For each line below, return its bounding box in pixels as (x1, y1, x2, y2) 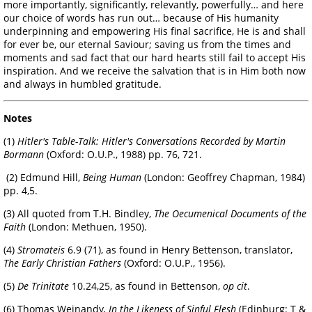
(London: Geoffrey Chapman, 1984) (141, 170, 305, 184)
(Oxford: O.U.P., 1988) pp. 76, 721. (44, 147, 202, 161)
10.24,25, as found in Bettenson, (69, 279, 223, 292)
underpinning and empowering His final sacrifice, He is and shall (3, 24, 306, 38)
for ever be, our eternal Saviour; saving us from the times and (3, 37, 291, 51)
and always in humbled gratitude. (3, 77, 162, 91)
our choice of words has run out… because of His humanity (3, 10, 279, 24)
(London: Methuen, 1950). (29, 219, 147, 233)
